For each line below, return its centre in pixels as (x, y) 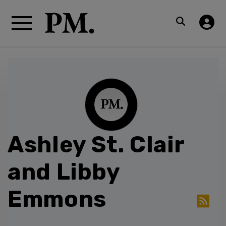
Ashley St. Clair (96, 145)
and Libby (64, 172)
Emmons (57, 199)
